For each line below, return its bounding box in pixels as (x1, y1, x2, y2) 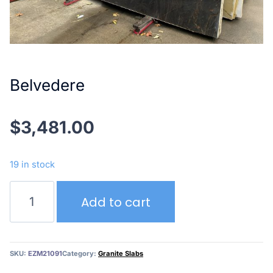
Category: (62, 249, 98, 258)
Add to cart (80, 193, 151, 211)
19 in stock (10, 158, 55, 170)
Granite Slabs (98, 249, 143, 258)
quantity (9, 196, 46, 209)
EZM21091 (28, 249, 62, 258)
